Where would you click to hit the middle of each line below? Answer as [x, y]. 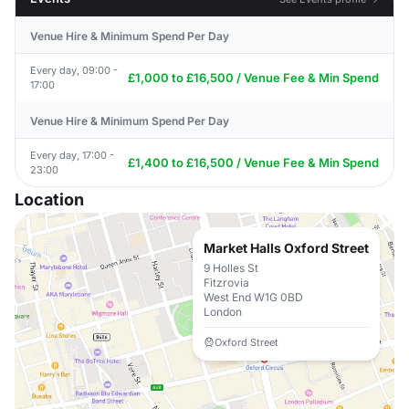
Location [49, 199]
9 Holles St [231, 268]
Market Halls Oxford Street [286, 248]
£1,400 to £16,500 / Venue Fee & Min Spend [253, 162]
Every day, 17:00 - [72, 155]
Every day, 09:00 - [74, 70]
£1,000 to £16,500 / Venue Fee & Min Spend [253, 77]
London [223, 312]
